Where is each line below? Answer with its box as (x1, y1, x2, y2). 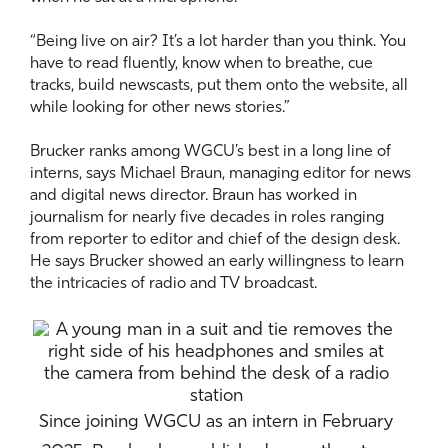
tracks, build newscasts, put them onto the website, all (30, 78, 408, 95)
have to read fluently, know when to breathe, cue (30, 56, 373, 73)
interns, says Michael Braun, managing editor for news (30, 166, 411, 183)
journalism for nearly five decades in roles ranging (30, 210, 384, 227)
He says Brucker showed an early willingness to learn (30, 254, 404, 271)
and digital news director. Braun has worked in (30, 188, 357, 205)
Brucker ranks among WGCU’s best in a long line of (30, 144, 391, 161)
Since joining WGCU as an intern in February (39, 413, 394, 433)
